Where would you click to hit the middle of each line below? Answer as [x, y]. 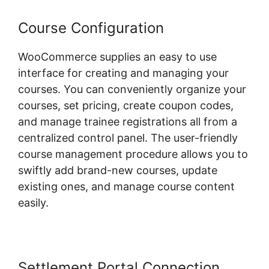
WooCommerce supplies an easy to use [117, 57]
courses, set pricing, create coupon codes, [126, 106]
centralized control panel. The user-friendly [128, 138]
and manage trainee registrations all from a [128, 122]
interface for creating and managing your [123, 73]
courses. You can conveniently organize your [132, 89]
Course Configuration [91, 28]
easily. [33, 203]
